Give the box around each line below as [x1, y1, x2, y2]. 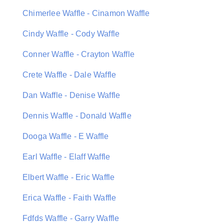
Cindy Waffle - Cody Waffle [22, 29, 120, 38]
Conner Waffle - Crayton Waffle [22, 50, 134, 58]
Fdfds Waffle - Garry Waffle [22, 214, 119, 222]
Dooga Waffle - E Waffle [22, 132, 109, 140]
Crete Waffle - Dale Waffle [22, 70, 116, 79]
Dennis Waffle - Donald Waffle [22, 111, 131, 120]
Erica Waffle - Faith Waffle [22, 193, 116, 202]
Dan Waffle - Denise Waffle [22, 91, 120, 99]
